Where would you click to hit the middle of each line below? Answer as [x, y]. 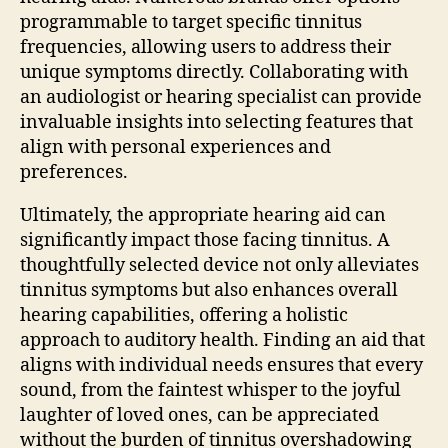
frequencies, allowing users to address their [205, 47]
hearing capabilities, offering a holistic [184, 315]
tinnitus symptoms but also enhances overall [209, 290]
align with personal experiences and [175, 147]
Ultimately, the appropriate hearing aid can [203, 215]
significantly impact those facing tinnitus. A [205, 240]
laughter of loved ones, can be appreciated [199, 415]
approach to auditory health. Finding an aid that [222, 340]
